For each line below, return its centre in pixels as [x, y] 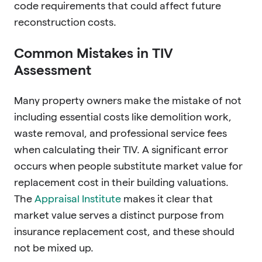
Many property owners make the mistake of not [128, 100]
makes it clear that [167, 198]
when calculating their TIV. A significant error [121, 149]
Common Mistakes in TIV [94, 53]
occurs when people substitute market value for [128, 166]
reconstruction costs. [65, 22]
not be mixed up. [54, 247]
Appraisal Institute [78, 198]
